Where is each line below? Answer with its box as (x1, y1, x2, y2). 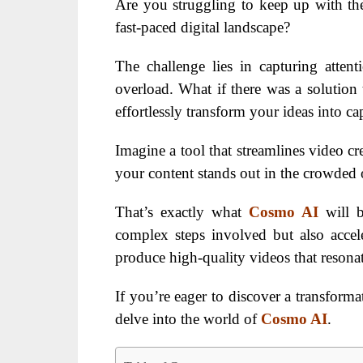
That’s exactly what (115, 203, 249, 220)
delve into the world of (115, 310, 261, 327)
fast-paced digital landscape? (115, 18, 290, 36)
